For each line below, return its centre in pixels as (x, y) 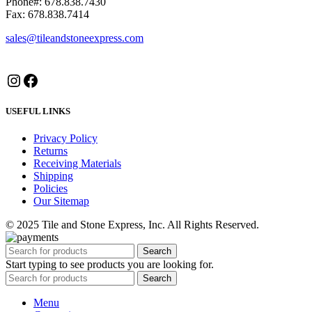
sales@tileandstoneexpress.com (75, 38)
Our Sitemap (61, 201)
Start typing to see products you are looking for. (110, 265)
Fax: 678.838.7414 (47, 15)
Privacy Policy (65, 139)
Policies (50, 189)
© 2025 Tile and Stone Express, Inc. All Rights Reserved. (132, 225)
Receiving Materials (77, 164)
